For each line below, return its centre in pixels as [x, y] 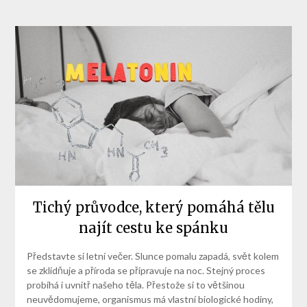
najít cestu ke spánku [153, 228]
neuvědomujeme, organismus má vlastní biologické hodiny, [150, 299]
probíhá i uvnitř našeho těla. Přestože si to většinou [135, 284]
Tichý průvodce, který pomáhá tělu [153, 207]
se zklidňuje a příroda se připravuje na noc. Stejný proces [146, 270]
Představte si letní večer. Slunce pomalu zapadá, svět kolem [152, 256]
